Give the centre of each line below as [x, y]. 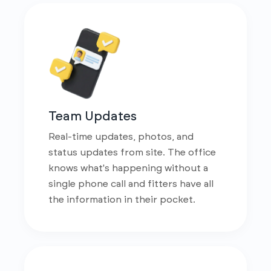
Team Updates [93, 116]
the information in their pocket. [122, 200]
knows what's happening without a [128, 168]
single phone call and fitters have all [131, 184]
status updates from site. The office [132, 152]
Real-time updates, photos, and [121, 137]
